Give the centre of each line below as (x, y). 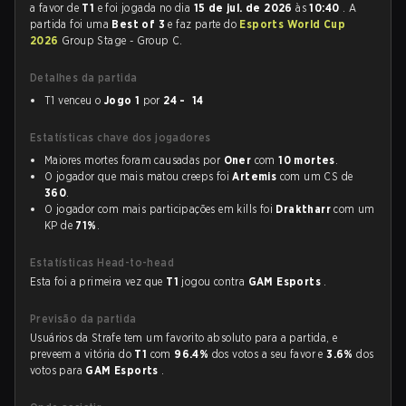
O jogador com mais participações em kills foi (160, 209)
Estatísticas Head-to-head (102, 262)
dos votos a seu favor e (269, 354)
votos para (58, 370)
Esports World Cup (293, 24)
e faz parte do (204, 24)
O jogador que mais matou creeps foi (139, 176)
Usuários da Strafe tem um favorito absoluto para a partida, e (184, 338)
